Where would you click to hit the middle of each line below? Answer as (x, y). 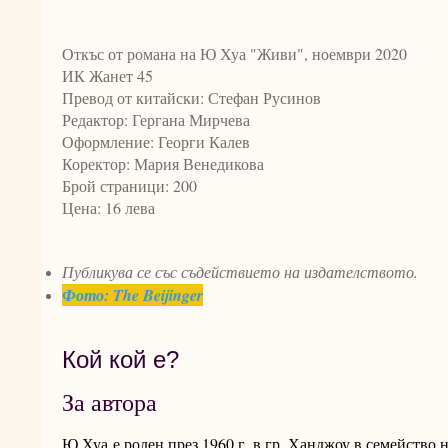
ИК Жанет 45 (107, 76)
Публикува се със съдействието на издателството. (240, 272)
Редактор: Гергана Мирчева (156, 120)
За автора (109, 402)
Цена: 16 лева (108, 208)
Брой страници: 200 (129, 186)
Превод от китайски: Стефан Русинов (191, 98)
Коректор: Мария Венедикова (163, 164)
